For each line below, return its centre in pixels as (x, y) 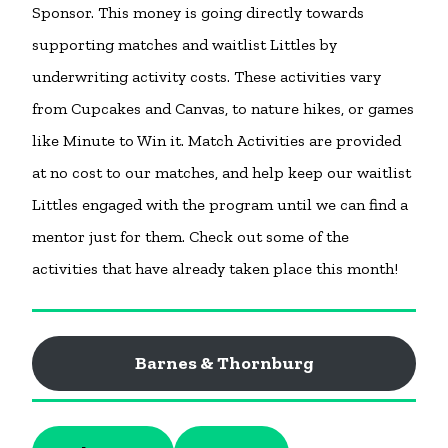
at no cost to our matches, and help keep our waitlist (221, 173)
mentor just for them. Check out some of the (190, 237)
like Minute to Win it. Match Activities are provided (216, 141)
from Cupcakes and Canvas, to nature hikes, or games (223, 109)
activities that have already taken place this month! (215, 269)
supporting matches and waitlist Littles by (184, 45)
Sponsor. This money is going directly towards (198, 13)
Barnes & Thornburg (224, 363)
